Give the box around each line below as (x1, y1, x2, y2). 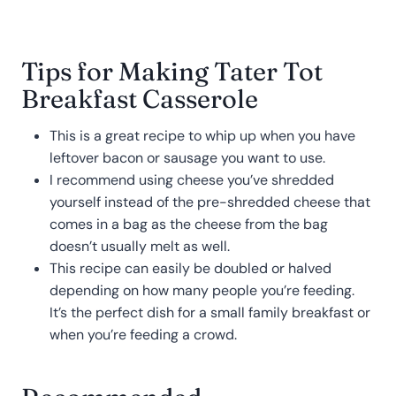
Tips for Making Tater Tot (21, 55, 323, 87)
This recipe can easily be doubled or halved (49, 259, 331, 278)
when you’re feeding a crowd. (49, 325, 240, 345)
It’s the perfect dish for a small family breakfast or (49, 303, 370, 323)
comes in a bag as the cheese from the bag (49, 215, 328, 234)
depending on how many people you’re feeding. (49, 281, 354, 301)
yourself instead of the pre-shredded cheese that (49, 193, 370, 212)
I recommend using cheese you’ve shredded (49, 171, 334, 190)
